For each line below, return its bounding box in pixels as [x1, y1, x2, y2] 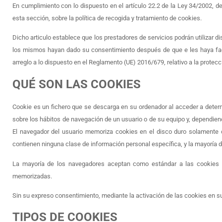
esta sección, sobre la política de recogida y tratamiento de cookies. [12, 14, 202, 22]
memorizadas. [12, 172, 52, 180]
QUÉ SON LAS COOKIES [12, 77, 141, 91]
